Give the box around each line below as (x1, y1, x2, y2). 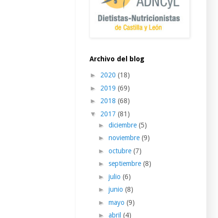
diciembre (108, 121, 139, 129)
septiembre (108, 160, 143, 168)
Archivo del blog (90, 54, 145, 63)
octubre (108, 146, 133, 155)
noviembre (108, 134, 142, 142)
